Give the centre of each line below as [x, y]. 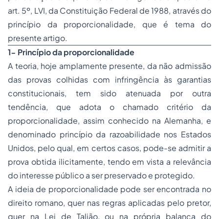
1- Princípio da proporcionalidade [71, 52]
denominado [34, 134]
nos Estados [186, 134]
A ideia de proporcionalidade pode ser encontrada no [109, 189]
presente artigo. [38, 38]
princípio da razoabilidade [110, 134]
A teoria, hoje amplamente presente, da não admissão [109, 66]
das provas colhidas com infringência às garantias [109, 79]
